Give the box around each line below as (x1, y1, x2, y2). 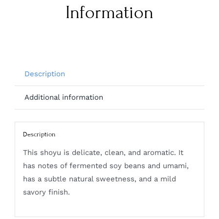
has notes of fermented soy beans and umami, (22, 161, 189, 171)
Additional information (24, 93, 103, 102)
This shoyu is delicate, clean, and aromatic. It (22, 148, 183, 157)
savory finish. (22, 188, 70, 197)
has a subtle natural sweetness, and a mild (22, 175, 176, 184)
